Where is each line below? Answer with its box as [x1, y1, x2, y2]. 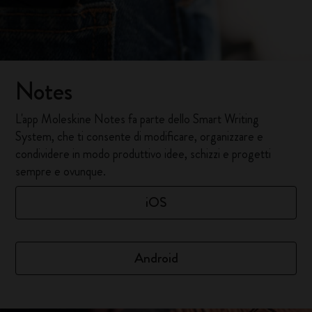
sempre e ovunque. [15, 162, 107, 180]
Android [134, 248, 178, 268]
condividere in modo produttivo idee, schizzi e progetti [15, 145, 272, 163]
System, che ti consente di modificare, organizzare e [15, 127, 264, 146]
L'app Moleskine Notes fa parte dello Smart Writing [15, 110, 260, 128]
